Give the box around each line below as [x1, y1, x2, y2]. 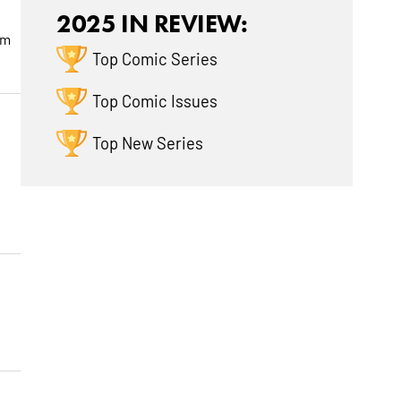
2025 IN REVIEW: [56, 8, 248, 39]
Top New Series [92, 132, 204, 154]
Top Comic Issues [92, 90, 218, 112]
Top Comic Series [92, 47, 218, 70]
